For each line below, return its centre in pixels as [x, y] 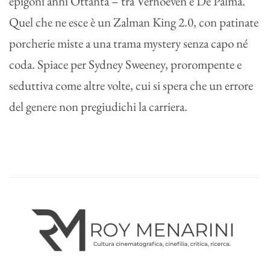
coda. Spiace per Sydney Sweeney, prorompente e [125, 64]
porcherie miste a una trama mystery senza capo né [128, 43]
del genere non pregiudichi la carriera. [98, 107]
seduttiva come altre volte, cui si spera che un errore [131, 86]
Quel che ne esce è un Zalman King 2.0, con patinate [134, 22]
